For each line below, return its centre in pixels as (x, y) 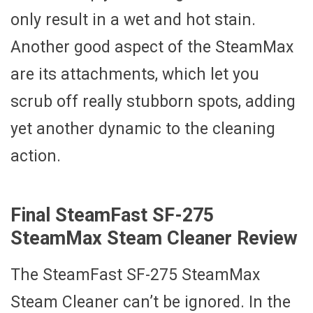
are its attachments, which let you (135, 74)
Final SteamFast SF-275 (112, 215)
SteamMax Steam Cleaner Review (154, 238)
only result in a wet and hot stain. (133, 20)
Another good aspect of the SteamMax (152, 47)
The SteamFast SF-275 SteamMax (135, 275)
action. (36, 156)
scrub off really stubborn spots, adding (153, 101)
